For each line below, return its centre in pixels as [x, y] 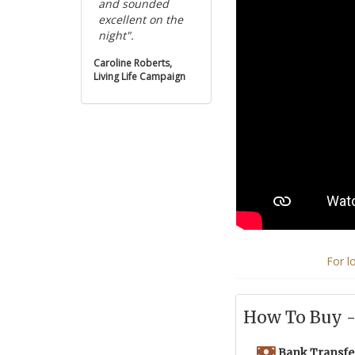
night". [116, 35]
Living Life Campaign [139, 76]
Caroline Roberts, [133, 63]
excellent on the [141, 19]
